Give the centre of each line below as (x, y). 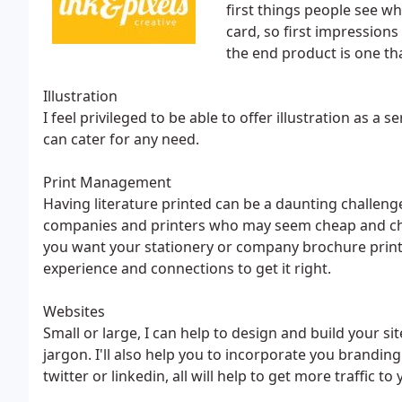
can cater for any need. (121, 139)
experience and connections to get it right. (187, 268)
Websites (74, 311)
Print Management (107, 182)
